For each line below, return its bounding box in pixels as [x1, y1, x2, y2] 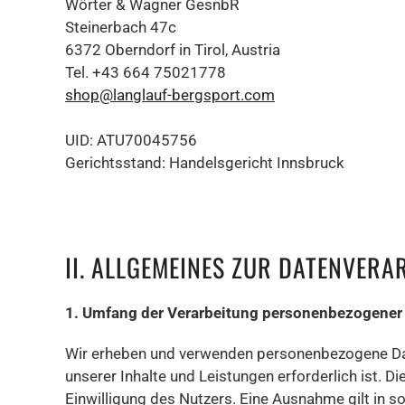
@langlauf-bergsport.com [99, 86, 275, 104]
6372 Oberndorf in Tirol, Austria [65, 41, 280, 59]
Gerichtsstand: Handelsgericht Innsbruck [65, 154, 344, 172]
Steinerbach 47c [65, 18, 176, 36]
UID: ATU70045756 [65, 131, 197, 149]
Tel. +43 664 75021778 [65, 63, 226, 81]
